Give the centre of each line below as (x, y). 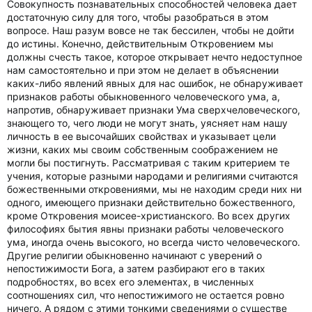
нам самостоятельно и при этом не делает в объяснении (143, 70)
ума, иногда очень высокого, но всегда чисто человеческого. (154, 242)
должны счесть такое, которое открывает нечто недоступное (155, 57)
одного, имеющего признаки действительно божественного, (151, 202)
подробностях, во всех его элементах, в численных (131, 282)
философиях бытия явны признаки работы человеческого (145, 229)
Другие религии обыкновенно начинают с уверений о (134, 255)
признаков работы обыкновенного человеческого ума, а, (143, 96)
